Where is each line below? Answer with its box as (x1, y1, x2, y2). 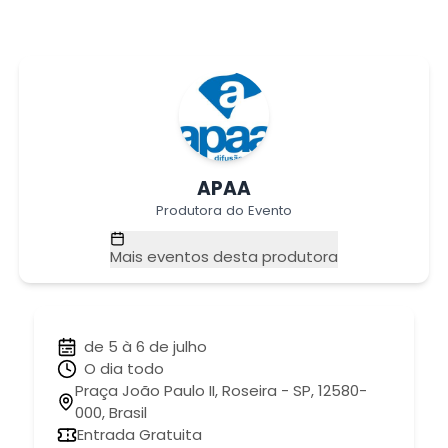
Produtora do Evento (156, 200, 292, 220)
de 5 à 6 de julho (84, 335, 207, 357)
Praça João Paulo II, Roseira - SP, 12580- (75, 379, 368, 401)
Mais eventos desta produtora (110, 246, 338, 267)
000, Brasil (75, 401, 148, 423)
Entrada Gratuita (76, 423, 202, 445)
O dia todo (84, 357, 164, 379)
